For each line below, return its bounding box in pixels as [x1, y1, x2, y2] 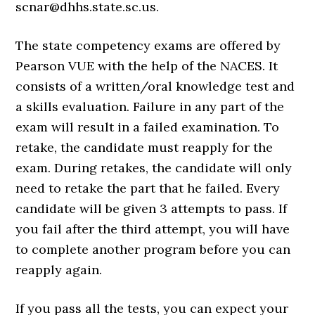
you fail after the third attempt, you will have [15, 220, 290, 237]
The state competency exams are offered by [15, 37, 281, 53]
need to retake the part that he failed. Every [15, 179, 281, 196]
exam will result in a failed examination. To [15, 118, 280, 135]
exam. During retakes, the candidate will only [15, 159, 292, 176]
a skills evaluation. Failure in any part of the [15, 98, 285, 115]
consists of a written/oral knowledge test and [15, 77, 295, 94]
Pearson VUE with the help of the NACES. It [15, 57, 278, 74]
